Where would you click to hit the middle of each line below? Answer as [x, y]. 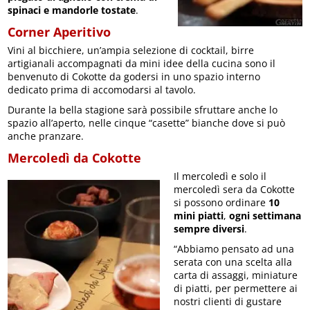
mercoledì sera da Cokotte [235, 190]
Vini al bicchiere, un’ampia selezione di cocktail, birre [131, 51]
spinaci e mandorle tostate [72, 10]
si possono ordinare [221, 203]
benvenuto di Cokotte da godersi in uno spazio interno [134, 77]
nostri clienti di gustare [228, 302]
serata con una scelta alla [233, 262]
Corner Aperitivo [60, 32]
